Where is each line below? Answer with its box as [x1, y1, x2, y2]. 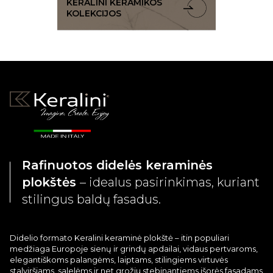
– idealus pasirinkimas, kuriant [79, 175, 260, 190]
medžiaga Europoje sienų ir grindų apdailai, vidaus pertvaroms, [9, 244, 258, 254]
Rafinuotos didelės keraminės [21, 158, 213, 173]
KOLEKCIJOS [66, 8, 121, 19]
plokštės [21, 175, 80, 190]
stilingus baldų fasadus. [21, 192, 161, 207]
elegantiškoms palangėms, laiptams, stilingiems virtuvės [9, 255, 228, 265]
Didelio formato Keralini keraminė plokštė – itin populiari [9, 233, 229, 243]
